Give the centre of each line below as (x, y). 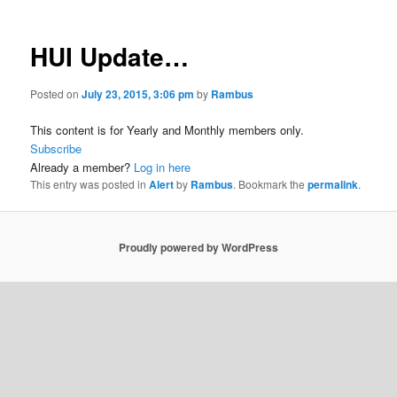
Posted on (56, 93)
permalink (333, 184)
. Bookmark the (271, 184)
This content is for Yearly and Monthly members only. (167, 130)
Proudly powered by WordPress (198, 247)
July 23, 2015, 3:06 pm (138, 93)
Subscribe (56, 148)
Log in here (163, 167)
